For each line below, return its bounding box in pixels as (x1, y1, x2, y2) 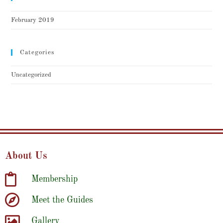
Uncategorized (11, 71, 52, 78)
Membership (31, 174, 78, 184)
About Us (5, 151, 47, 161)
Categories (20, 49, 55, 56)
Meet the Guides (31, 195, 93, 205)
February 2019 (11, 16, 55, 23)
